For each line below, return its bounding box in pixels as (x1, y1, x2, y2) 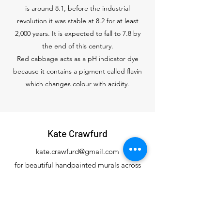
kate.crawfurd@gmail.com (36, 146, 119, 156)
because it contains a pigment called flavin (13, 66, 142, 76)
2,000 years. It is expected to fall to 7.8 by (15, 29, 140, 38)
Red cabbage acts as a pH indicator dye (16, 54, 139, 63)
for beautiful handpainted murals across (14, 160, 141, 170)
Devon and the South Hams (33, 173, 122, 183)
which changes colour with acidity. (26, 79, 129, 88)
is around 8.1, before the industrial (25, 3, 130, 13)
